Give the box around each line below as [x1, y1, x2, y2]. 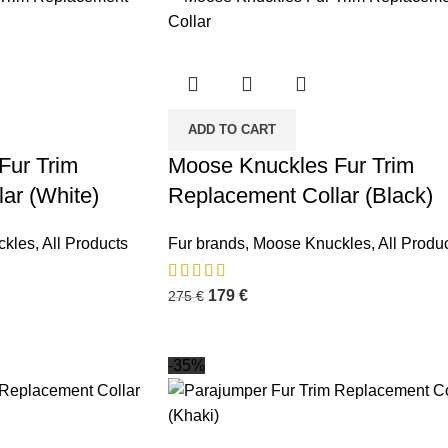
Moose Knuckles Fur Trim [167, 153, 414, 179]
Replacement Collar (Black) [167, 183, 433, 209]
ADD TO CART [187, 122, 276, 138]
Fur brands [167, 235, 245, 253]
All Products [41, 235, 128, 253]
